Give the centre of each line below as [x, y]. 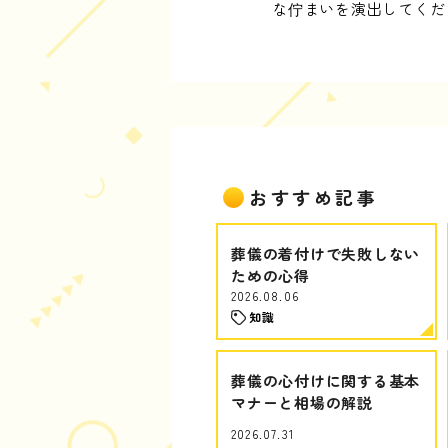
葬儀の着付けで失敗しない [325, 253]
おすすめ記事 [314, 197]
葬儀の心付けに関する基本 [325, 380]
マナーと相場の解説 [302, 402]
